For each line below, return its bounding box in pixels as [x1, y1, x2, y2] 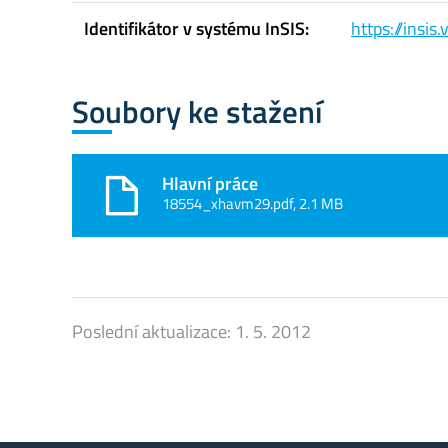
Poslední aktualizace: [72, 317, 235, 345]
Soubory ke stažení [72, 88, 322, 136]
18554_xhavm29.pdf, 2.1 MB [162, 191, 343, 215]
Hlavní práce [162, 169, 258, 197]
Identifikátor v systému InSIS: [84, 15, 309, 43]
